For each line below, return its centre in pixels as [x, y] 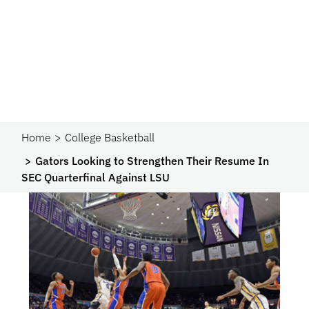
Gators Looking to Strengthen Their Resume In [152, 161]
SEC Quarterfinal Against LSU [96, 177]
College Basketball [110, 137]
